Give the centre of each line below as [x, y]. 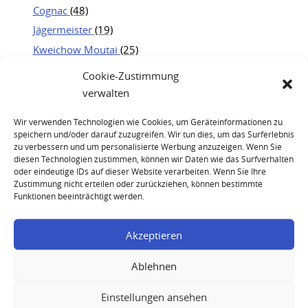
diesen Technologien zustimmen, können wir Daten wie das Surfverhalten [154, 158]
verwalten [106, 92]
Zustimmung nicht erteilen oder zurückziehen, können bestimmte [138, 183]
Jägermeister [62, 30]
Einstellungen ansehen [154, 296]
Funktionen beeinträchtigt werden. [79, 196]
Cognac [50, 10]
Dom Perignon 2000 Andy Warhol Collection [138, 220]
